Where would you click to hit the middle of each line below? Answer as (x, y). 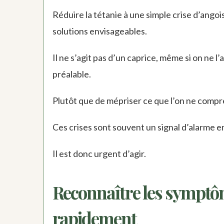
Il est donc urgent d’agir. (99, 154)
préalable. (71, 74)
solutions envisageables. (99, 31)
